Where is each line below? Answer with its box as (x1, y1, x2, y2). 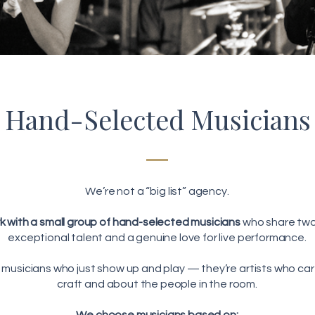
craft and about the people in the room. (57, 278, 257, 290)
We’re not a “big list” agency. (85, 186, 229, 197)
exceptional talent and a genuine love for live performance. (8, 232, 307, 243)
